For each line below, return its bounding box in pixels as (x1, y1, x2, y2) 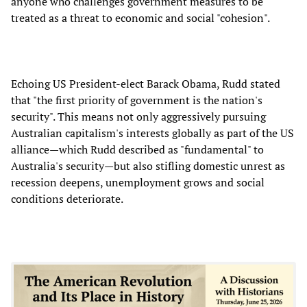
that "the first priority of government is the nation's (11, 92, 262, 108)
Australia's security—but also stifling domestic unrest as (11, 158, 285, 173)
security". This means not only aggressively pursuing (11, 108, 266, 124)
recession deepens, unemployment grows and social (11, 174, 265, 190)
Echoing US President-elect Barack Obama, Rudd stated (11, 75, 280, 91)
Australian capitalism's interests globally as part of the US (11, 125, 294, 140)
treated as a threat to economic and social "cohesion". (11, 10, 270, 25)
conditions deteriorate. (11, 191, 123, 206)
